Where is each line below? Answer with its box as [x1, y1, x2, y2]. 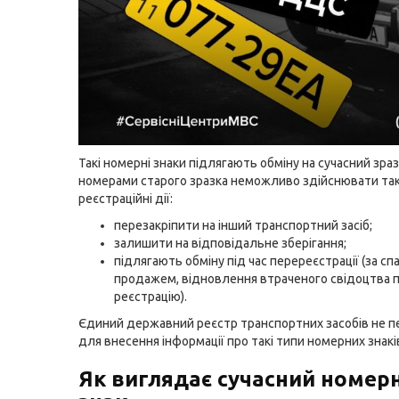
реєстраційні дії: [78, 191, 173, 206]
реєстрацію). [114, 289, 187, 304]
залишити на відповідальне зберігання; [114, 236, 346, 250]
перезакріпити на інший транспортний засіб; [114, 218, 372, 232]
